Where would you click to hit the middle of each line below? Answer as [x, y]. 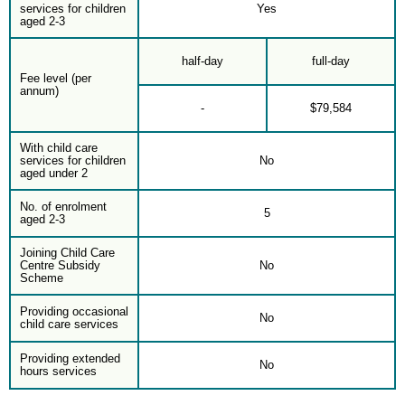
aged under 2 [54, 173]
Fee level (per [56, 78]
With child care [59, 148]
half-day [202, 61]
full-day [331, 61]
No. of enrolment [63, 207]
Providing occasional [74, 311]
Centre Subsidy [60, 265]
